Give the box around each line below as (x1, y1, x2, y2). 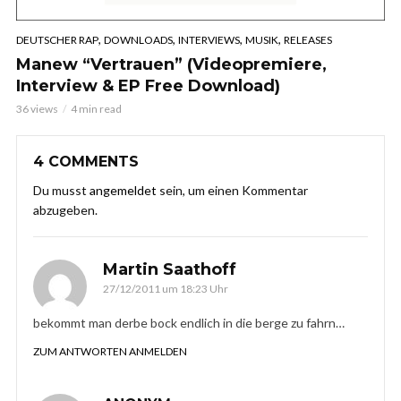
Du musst (33, 183, 90, 199)
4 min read (71, 102, 122, 116)
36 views (16, 102, 58, 116)
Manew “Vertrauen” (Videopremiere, (16, 55, 327, 75)
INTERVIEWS (178, 33, 240, 47)
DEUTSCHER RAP (16, 33, 98, 47)
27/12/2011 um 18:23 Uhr (103, 282, 228, 296)
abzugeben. (33, 202, 98, 218)
